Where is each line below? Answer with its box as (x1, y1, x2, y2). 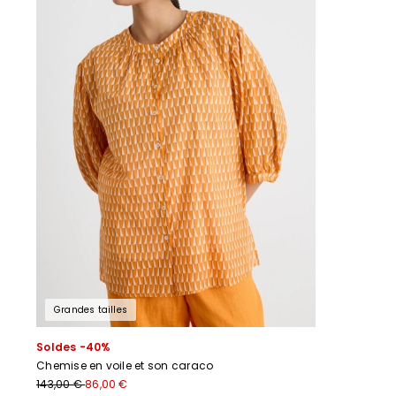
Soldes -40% (36, 339, 111, 355)
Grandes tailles (54, 302, 128, 316)
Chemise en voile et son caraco (36, 358, 214, 374)
